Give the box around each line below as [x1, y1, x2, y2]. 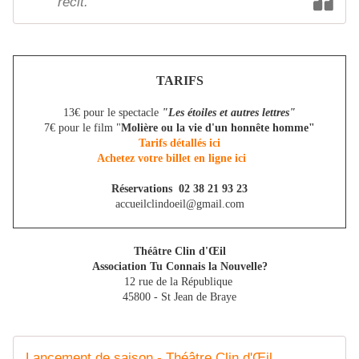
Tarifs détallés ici [139, 137, 220, 150]
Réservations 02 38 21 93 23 [111, 183, 248, 196]
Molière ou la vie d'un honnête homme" [121, 122, 315, 135]
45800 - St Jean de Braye [123, 291, 236, 304]
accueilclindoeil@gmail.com [115, 198, 244, 211]
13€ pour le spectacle [63, 107, 162, 119]
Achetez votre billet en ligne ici [97, 152, 262, 165]
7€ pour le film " [44, 122, 121, 135]
